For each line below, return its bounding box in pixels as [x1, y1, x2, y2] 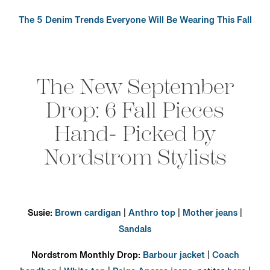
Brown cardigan [55, 207, 121, 224]
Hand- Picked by [54, 121, 216, 147]
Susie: [28, 207, 52, 224]
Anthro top [128, 207, 175, 224]
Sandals [119, 223, 151, 240]
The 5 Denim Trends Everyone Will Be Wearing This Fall [18, 14, 252, 31]
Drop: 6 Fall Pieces [46, 97, 224, 124]
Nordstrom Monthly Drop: [31, 249, 140, 266]
